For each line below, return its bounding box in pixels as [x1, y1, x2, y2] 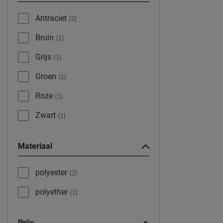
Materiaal [18, 141, 52, 151]
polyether [35, 187, 70, 197]
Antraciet [35, 13, 69, 23]
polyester [35, 168, 69, 178]
